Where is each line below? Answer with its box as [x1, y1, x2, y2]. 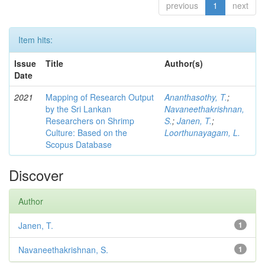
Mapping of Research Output [46, 91, 154, 104]
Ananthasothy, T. [164, 91, 227, 104]
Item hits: [18, 34, 53, 46]
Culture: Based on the [46, 127, 127, 139]
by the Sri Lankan [46, 103, 111, 115]
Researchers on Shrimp [46, 115, 134, 127]
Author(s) [164, 57, 203, 70]
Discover [9, 164, 63, 186]
